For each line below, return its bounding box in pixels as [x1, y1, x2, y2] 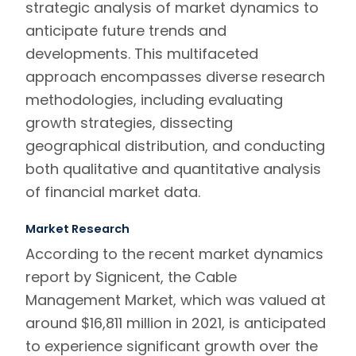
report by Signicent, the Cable [25, 266, 237, 287]
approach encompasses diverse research [25, 66, 325, 87]
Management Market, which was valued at [25, 289, 326, 310]
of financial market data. [25, 181, 200, 202]
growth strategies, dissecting [25, 112, 233, 133]
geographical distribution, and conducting [25, 135, 325, 156]
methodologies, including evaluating [25, 89, 283, 110]
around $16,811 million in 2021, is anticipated [25, 312, 326, 333]
